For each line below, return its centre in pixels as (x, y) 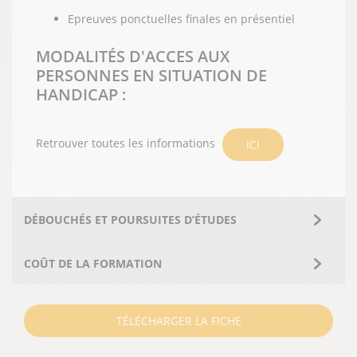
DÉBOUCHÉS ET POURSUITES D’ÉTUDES (130, 220)
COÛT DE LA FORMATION (93, 264)
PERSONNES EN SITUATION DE (151, 76)
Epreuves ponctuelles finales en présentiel (181, 19)
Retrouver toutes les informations (127, 143)
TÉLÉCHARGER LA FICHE (178, 321)
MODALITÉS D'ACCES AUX (133, 57)
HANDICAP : (81, 95)
